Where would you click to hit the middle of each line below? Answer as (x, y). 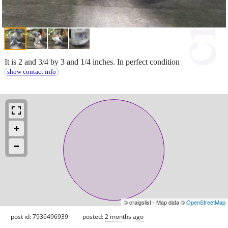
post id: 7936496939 (39, 216)
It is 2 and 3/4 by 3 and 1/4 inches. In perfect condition (92, 62)
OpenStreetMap (206, 202)
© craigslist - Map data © (155, 202)
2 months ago (124, 216)
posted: (94, 216)
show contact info (31, 72)
